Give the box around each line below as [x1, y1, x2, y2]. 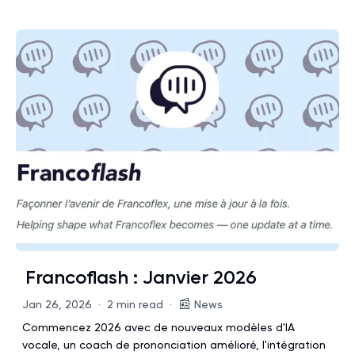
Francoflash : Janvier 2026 [25, 265, 257, 288]
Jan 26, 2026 [22, 298, 92, 311]
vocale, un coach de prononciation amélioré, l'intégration [22, 338, 326, 351]
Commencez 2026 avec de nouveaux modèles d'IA [22, 321, 295, 334]
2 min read [107, 298, 163, 311]
